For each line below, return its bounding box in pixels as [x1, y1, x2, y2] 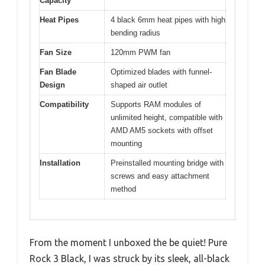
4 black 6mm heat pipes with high [111, 15, 225, 24]
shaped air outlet [111, 80, 167, 89]
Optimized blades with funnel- [111, 67, 212, 76]
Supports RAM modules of [111, 99, 201, 109]
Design [40, 80, 65, 89]
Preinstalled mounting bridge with [111, 158, 224, 167]
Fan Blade [40, 67, 76, 76]
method [111, 184, 136, 193]
